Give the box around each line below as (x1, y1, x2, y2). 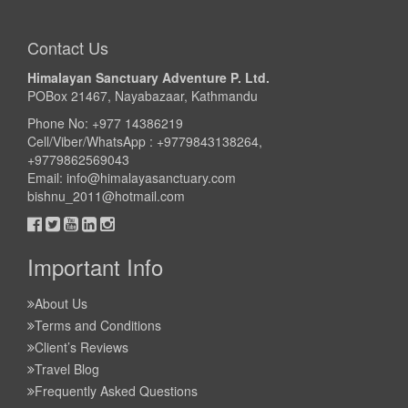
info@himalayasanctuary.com (66, 168, 236, 187)
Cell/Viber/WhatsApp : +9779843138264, (27, 131, 262, 150)
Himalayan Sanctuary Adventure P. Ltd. (27, 67, 270, 87)
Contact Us (27, 35, 108, 59)
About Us (35, 293, 87, 312)
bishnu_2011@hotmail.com (27, 186, 185, 205)
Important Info (27, 250, 163, 282)
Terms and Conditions (35, 315, 161, 334)
